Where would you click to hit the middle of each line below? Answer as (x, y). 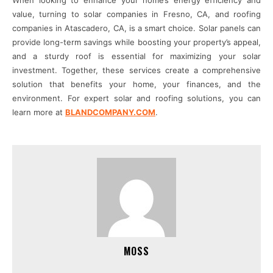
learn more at (39, 112)
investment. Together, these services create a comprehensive (136, 70)
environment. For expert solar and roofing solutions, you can (136, 98)
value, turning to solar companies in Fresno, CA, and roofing (136, 14)
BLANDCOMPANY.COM (110, 112)
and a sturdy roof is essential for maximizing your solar (136, 56)
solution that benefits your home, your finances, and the (136, 84)
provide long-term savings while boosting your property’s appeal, (136, 42)
